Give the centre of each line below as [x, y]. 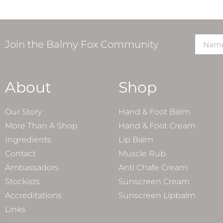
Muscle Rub [142, 154]
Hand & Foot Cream [157, 126]
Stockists [22, 182]
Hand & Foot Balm [154, 112]
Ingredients [28, 140]
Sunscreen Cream [154, 182]
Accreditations [33, 196]
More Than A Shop [41, 126]
